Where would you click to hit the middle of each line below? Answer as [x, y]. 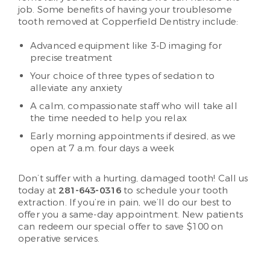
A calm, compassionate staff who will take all [134, 106]
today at [39, 190]
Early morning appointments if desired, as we [133, 136]
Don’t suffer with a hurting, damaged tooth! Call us [133, 178]
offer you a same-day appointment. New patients [130, 215]
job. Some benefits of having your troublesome [125, 10]
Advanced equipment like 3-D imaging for [126, 46]
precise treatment [71, 58]
